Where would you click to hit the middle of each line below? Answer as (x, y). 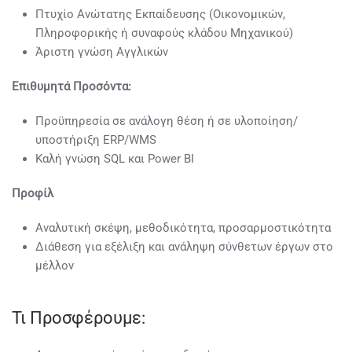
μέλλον (55, 266)
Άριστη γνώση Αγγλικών (102, 52)
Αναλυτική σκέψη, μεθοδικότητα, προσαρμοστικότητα (183, 228)
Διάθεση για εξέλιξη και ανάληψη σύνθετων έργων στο (184, 247)
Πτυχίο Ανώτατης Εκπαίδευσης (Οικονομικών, (160, 14)
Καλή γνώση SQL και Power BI (115, 159)
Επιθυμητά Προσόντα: (71, 86)
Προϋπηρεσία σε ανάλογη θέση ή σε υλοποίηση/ (167, 121)
